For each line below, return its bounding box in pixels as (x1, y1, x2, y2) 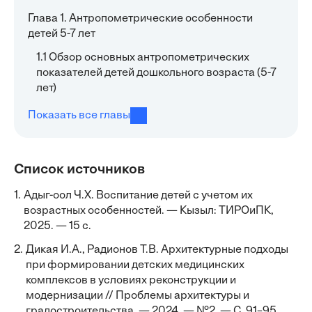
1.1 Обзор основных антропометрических (36, 52, 249, 63)
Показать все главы (28, 110, 130, 121)
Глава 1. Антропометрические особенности (28, 13, 253, 24)
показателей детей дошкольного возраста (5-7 (36, 68, 276, 79)
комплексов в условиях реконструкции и (26, 275, 236, 286)
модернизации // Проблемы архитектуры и (26, 290, 249, 302)
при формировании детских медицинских (26, 260, 244, 271)
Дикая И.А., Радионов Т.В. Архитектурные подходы (26, 244, 288, 256)
